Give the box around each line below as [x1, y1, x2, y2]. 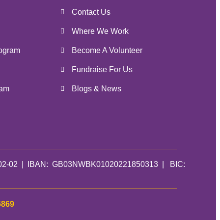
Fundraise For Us [71, 65, 133, 74]
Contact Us [71, 8, 110, 16]
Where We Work [71, 27, 129, 35]
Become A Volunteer [71, 46, 142, 55]
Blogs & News [71, 84, 121, 93]
